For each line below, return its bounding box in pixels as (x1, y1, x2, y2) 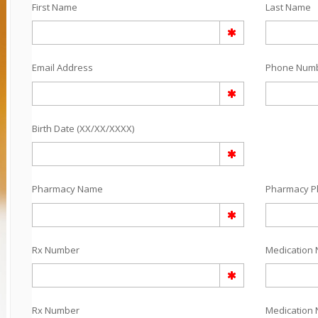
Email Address (31, 61, 93, 75)
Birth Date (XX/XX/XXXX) (31, 121, 134, 135)
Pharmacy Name (31, 182, 103, 196)
